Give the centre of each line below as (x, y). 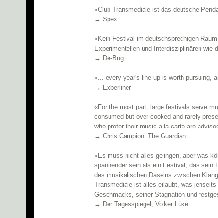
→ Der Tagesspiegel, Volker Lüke (141, 204)
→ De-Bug (109, 58)
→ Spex (106, 19)
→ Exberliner (113, 88)
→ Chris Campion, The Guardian (140, 136)
